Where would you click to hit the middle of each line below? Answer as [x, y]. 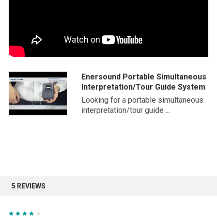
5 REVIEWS [29, 186]
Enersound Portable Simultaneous [144, 77]
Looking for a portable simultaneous [142, 100]
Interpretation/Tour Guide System [143, 87]
